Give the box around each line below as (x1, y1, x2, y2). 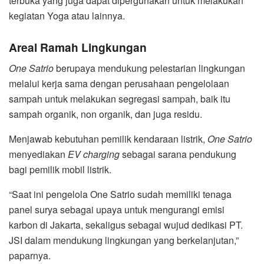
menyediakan (9, 147, 68, 161)
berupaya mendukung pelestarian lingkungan (54, 61, 245, 75)
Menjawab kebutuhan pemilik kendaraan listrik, (9, 132, 207, 146)
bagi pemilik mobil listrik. (9, 163, 114, 177)
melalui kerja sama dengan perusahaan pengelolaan (9, 77, 229, 91)
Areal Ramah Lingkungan (9, 38, 147, 55)
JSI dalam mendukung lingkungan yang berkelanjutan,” (9, 233, 239, 247)
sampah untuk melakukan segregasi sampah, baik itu (9, 92, 230, 106)
